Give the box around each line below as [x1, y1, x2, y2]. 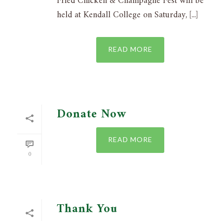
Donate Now [57, 104, 126, 125]
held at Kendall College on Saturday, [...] [57, 7, 198, 23]
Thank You [57, 199, 117, 220]
